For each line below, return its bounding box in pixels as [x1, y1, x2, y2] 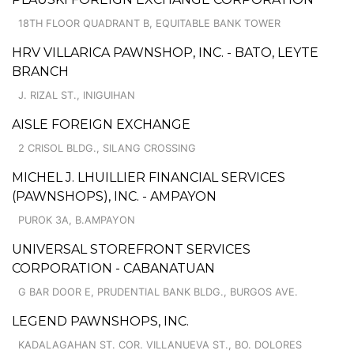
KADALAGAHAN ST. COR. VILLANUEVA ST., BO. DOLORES [18, 338, 302, 351]
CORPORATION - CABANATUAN [12, 260, 215, 276]
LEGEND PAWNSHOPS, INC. [12, 313, 189, 329]
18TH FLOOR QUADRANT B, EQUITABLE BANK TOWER [18, 17, 281, 29]
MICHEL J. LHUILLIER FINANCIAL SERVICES [12, 169, 285, 185]
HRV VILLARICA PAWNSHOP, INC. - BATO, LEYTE [12, 44, 318, 60]
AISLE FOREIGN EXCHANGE [12, 116, 190, 132]
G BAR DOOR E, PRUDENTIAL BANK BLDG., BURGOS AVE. [18, 285, 298, 298]
